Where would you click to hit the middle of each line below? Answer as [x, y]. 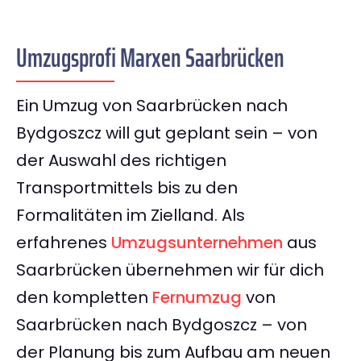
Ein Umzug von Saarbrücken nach [152, 106]
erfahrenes [64, 243]
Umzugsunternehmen [197, 243]
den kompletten [84, 298]
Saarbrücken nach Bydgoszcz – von [162, 325]
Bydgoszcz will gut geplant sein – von [167, 133]
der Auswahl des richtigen [121, 161]
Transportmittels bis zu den [127, 188]
